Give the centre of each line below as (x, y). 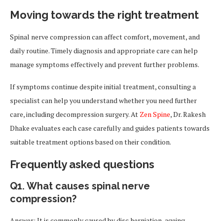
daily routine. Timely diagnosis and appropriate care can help (104, 51)
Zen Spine (155, 114)
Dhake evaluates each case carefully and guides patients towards (110, 128)
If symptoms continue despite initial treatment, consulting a (103, 87)
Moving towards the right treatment (104, 15)
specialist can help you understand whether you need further (103, 100)
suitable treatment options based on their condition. (91, 142)
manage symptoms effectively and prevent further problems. (105, 64)
